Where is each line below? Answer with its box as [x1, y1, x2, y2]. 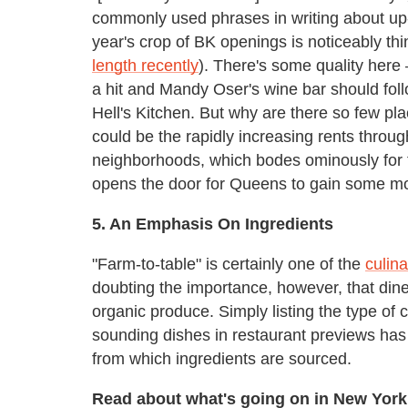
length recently [92, 56, 199, 75]
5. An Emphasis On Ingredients [92, 214, 333, 233]
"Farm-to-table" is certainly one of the [92, 254, 365, 273]
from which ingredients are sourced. [92, 349, 352, 368]
